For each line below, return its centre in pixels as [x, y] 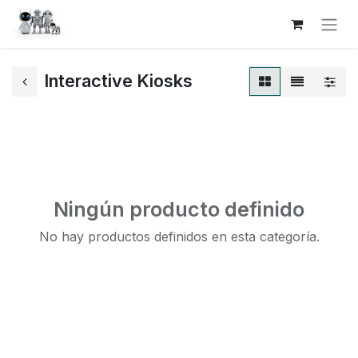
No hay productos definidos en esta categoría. [179, 236]
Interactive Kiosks [118, 81]
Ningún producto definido [179, 209]
